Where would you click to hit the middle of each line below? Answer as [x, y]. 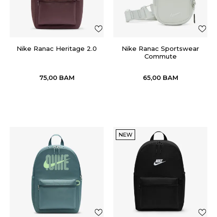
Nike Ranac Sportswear [160, 48]
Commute [160, 56]
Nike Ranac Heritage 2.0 [57, 48]
